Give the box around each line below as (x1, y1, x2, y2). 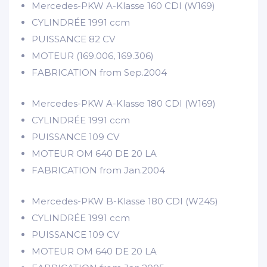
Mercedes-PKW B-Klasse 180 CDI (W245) (32, 195, 218, 207)
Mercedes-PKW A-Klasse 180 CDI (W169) (32, 97, 216, 109)
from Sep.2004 (100, 66, 167, 78)
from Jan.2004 (100, 164, 165, 176)
